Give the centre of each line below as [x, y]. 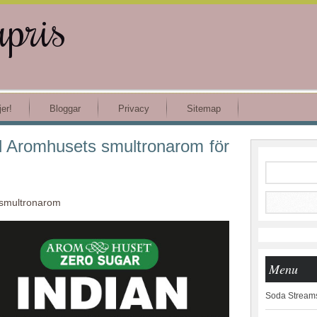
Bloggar [65, 109]
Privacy [134, 109]
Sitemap [204, 109]
